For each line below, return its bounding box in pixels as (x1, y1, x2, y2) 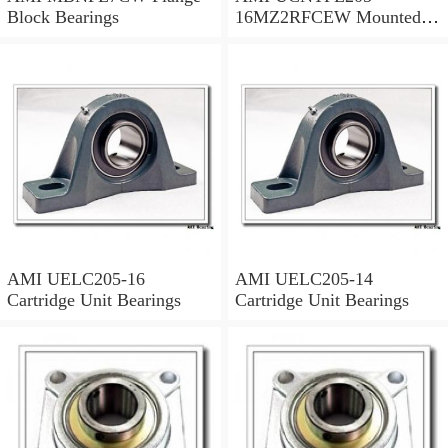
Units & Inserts (234, 27, 346, 48)
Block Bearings (7, 6, 119, 27)
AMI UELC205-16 (7, 269, 145, 290)
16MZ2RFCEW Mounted (234, 6, 356, 27)
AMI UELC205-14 (234, 269, 373, 290)
